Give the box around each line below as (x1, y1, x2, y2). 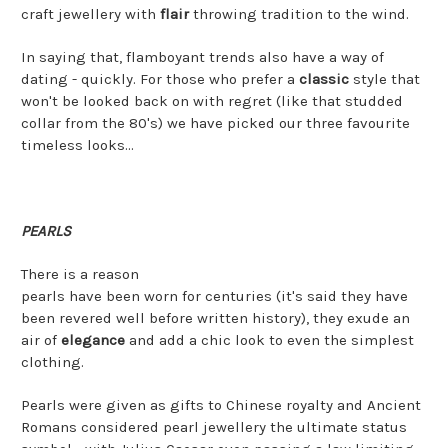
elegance (61, 330, 129, 349)
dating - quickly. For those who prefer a (21, 69, 299, 88)
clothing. (21, 352, 84, 371)
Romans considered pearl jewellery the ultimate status (21, 417, 407, 436)
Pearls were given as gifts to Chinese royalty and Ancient (21, 395, 421, 414)
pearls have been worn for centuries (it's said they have (21, 286, 408, 305)
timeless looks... (21, 135, 134, 154)
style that (353, 69, 420, 88)
